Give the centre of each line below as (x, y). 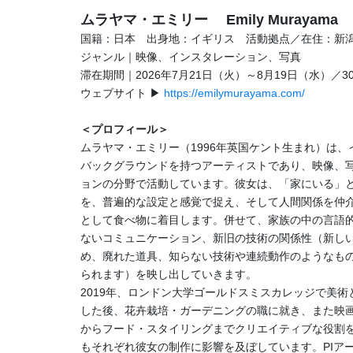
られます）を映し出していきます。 (169, 274)
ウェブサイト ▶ (122, 93)
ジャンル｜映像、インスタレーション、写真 (191, 57)
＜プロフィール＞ (124, 129)
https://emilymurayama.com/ (234, 93)
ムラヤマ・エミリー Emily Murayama (209, 20)
